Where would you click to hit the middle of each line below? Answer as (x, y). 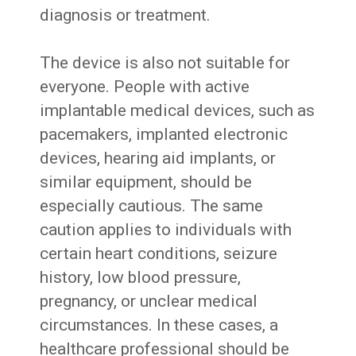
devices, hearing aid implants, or (158, 159)
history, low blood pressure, (141, 278)
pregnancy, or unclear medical (149, 302)
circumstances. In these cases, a (159, 325)
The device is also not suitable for (165, 63)
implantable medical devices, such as (178, 111)
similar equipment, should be (146, 182)
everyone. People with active (145, 87)
